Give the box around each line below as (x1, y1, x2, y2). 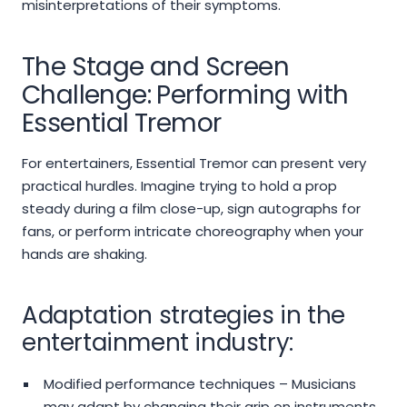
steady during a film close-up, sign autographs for (22, 199, 361, 219)
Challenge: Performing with (22, 77, 349, 114)
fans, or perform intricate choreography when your (22, 222, 363, 242)
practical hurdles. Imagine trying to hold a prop (22, 176, 337, 196)
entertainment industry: (22, 326, 293, 360)
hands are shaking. (22, 244, 147, 264)
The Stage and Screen (22, 49, 289, 85)
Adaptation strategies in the (22, 299, 345, 333)
